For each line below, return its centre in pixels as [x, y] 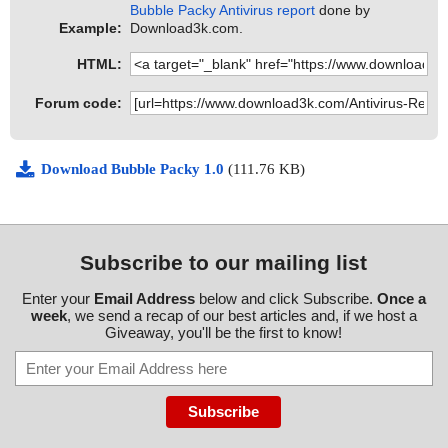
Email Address [144, 299]
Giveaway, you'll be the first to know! [224, 333]
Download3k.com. [187, 28]
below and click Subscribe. [285, 299]
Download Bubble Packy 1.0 [134, 169]
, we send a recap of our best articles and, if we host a [241, 316]
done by [343, 10]
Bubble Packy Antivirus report [223, 10]
